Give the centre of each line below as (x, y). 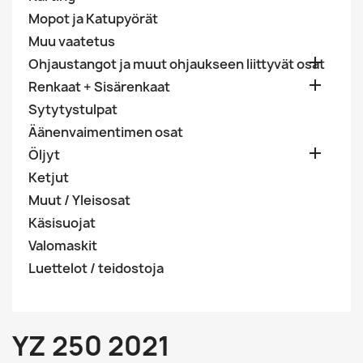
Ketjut (49, 177)
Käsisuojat (62, 223)
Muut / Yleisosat (79, 200)
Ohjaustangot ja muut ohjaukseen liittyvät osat (177, 64)
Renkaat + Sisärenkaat (99, 87)
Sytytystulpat (73, 109)
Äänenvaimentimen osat (106, 132)
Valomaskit (63, 246)
